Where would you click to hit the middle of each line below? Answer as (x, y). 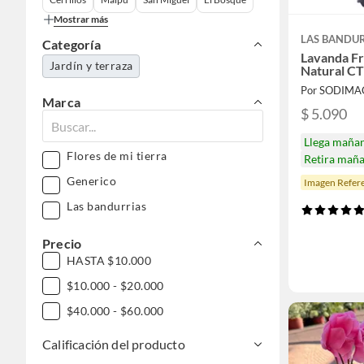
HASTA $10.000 (109, 260)
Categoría (71, 44)
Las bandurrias (106, 206)
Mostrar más (81, 19)
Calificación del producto (114, 344)
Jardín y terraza (91, 65)
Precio (62, 243)
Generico (91, 181)
